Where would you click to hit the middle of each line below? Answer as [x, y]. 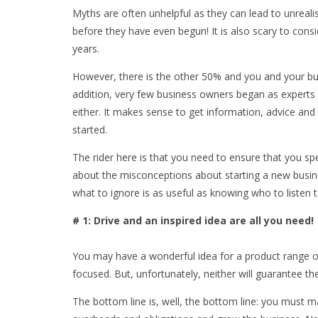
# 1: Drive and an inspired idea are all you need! [193, 220]
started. [91, 129]
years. [87, 48]
